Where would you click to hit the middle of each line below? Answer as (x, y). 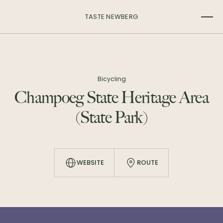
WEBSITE (90, 163)
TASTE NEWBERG (111, 16)
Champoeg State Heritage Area (111, 98)
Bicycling (111, 79)
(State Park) (111, 118)
